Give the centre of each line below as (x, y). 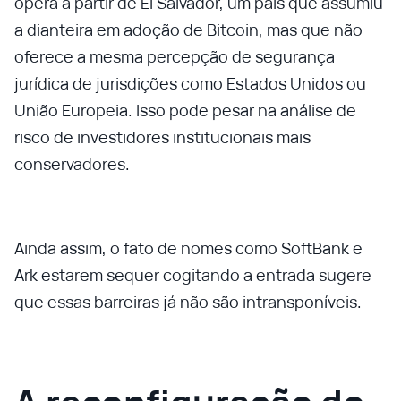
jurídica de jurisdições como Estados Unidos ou (190, 83)
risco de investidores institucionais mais (162, 137)
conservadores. (72, 164)
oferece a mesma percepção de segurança (175, 56)
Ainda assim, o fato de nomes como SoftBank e (188, 248)
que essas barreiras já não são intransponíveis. (188, 302)
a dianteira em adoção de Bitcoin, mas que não (188, 30)
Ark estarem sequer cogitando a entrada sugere (193, 275)
